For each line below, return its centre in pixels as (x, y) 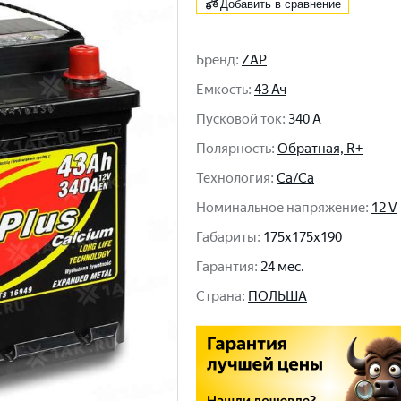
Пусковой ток (239, 119)
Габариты (226, 237)
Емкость (222, 90)
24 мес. (282, 267)
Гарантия (225, 267)
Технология (233, 178)
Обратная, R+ (320, 149)
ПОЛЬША (277, 296)
